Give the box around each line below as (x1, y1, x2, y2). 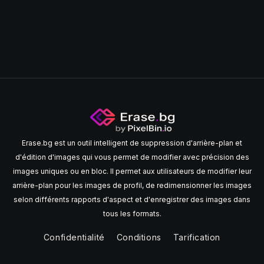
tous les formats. (103, 209, 161, 218)
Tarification (173, 232, 221, 242)
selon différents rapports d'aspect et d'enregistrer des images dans (14, 194, 250, 204)
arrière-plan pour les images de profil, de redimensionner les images (12, 180, 252, 190)
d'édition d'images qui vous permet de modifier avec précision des (15, 152, 249, 161)
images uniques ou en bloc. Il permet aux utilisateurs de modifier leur (12, 166, 252, 176)
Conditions (116, 232, 161, 242)
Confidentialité (43, 232, 105, 242)
